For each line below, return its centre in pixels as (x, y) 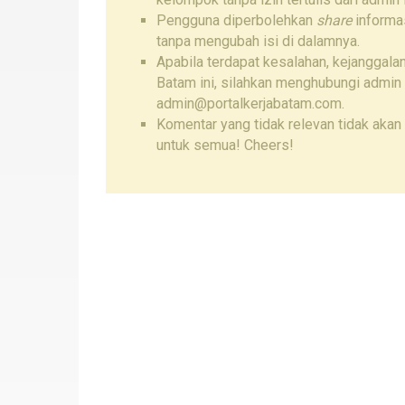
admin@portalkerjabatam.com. (250, 104)
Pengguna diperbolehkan (236, 21)
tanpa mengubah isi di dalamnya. (258, 42)
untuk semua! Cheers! (225, 146)
